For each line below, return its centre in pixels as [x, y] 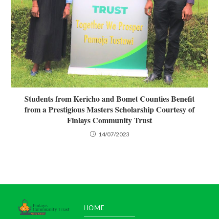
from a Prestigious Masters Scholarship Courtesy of [109, 109]
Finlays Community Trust [109, 120]
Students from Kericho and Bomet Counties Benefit [109, 98]
